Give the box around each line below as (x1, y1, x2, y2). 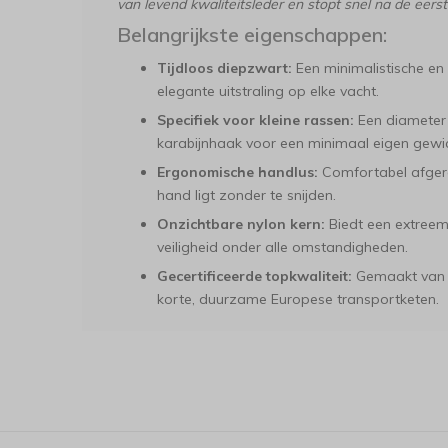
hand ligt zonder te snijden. (157, 186, 336, 204)
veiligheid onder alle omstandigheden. (157, 238, 408, 256)
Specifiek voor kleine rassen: (157, 111, 354, 129)
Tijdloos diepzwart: (157, 59, 292, 77)
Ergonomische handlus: (157, 163, 318, 181)
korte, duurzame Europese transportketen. (157, 290, 439, 308)
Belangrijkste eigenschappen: (117, 22, 387, 47)
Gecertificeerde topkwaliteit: (157, 267, 352, 285)
